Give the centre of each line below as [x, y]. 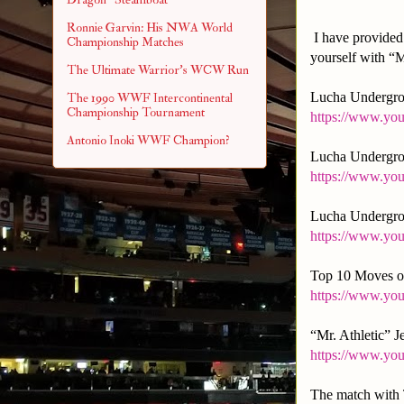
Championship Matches [125, 41]
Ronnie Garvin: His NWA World [150, 27]
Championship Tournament [136, 112]
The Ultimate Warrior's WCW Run [158, 69]
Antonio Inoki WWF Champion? [148, 140]
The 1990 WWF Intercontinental [150, 97]
